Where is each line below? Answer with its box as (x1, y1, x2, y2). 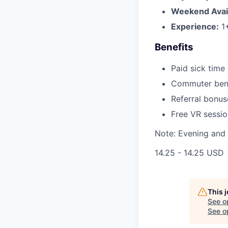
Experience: (171, 21, 219, 32)
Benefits (155, 41, 193, 53)
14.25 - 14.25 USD (155, 147, 224, 158)
